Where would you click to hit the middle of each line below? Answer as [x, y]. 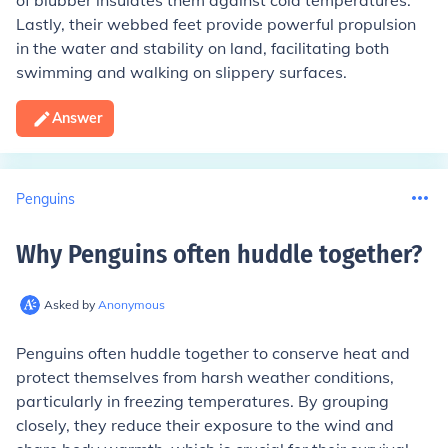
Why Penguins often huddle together [213, 254]
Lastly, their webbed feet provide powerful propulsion [216, 24]
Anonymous [131, 304]
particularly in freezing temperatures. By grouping [202, 401]
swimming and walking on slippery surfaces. [181, 72]
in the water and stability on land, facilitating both [202, 48]
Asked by [71, 304]
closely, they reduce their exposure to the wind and [205, 425]
